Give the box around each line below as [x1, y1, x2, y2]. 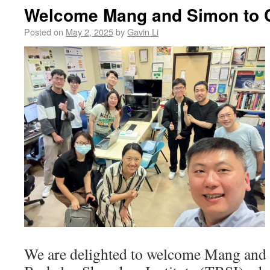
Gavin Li [127, 25, 159, 38]
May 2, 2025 [66, 25, 113, 38]
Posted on [24, 25, 63, 38]
